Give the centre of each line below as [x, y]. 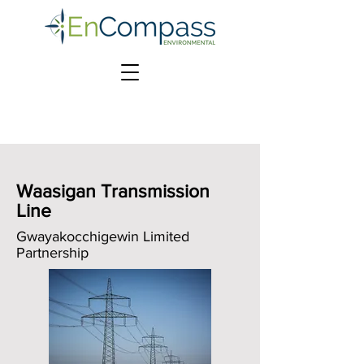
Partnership [52, 253]
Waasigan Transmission [113, 191]
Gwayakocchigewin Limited [103, 236]
